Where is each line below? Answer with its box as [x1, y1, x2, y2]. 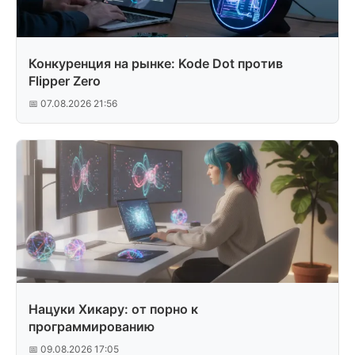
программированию [29, 319, 155, 334]
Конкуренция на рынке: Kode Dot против [29, 55, 283, 71]
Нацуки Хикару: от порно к [29, 301, 198, 317]
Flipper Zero [29, 73, 101, 89]
